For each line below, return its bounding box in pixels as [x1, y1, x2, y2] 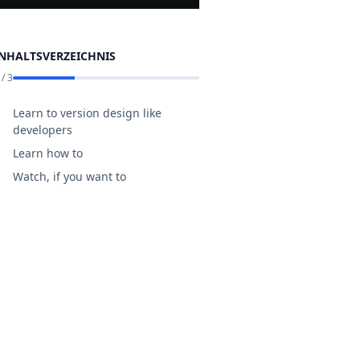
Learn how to [13, 145, 83, 161]
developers [13, 121, 72, 137]
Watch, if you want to [13, 168, 126, 184]
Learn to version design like [13, 104, 162, 121]
